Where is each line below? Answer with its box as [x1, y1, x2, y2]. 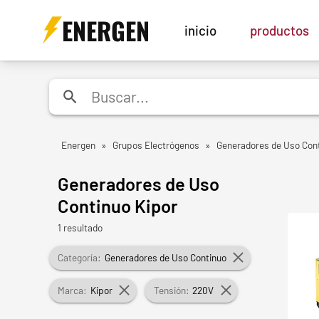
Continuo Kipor [58, 194, 179, 216]
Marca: [58, 284, 88, 296]
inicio [184, 22, 217, 38]
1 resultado [58, 221, 103, 234]
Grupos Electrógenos [112, 139, 199, 151]
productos [249, 22, 309, 38]
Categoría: [58, 251, 102, 264]
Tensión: [154, 284, 190, 296]
